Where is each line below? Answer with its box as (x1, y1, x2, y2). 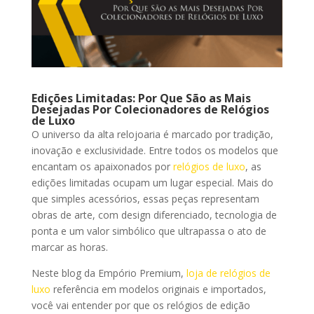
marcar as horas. (31, 240, 108, 254)
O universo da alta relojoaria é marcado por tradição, (31, 128, 273, 142)
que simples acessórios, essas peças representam (31, 192, 259, 206)
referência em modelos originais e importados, (50, 282, 266, 296)
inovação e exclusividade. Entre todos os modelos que (31, 144, 278, 158)
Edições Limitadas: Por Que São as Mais (31, 90, 251, 107)
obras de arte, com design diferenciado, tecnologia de (31, 208, 277, 222)
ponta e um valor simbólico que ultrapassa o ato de (31, 224, 266, 238)
